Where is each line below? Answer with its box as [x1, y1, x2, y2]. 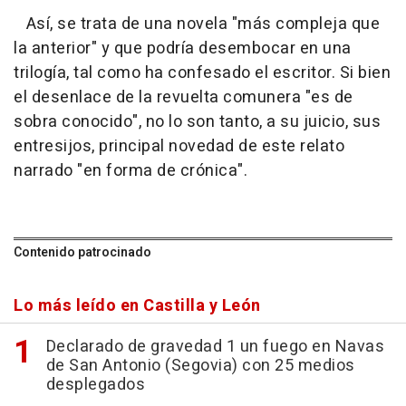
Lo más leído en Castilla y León [14, 293, 261, 318]
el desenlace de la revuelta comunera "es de [14, 84, 353, 110]
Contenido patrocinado [14, 242, 151, 262]
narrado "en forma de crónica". [14, 158, 247, 183]
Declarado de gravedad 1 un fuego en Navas [45, 333, 384, 359]
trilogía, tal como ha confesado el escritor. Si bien [14, 60, 391, 85]
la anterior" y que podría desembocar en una [14, 35, 352, 61]
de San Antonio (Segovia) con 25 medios [45, 353, 355, 378]
